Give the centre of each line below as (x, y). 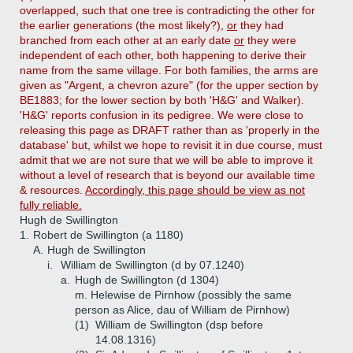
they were (270, 40)
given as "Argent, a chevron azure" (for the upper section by (169, 85)
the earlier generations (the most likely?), (123, 25)
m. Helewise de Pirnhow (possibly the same (183, 295)
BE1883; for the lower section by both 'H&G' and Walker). (162, 100)
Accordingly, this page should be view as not (195, 190)
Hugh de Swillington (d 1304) (147, 280)
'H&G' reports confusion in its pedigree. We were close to (162, 115)
